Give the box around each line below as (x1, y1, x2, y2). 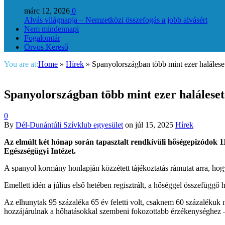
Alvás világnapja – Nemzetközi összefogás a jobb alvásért (24, 16, 207, 25)
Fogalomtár (24, 34, 60, 43)
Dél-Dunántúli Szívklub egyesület (16, 121, 123, 130)
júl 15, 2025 (135, 121, 173, 130)
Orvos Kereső (24, 43, 68, 52)
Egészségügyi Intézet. (4, 147, 76, 156)
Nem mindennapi (24, 25, 79, 34)
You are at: (4, 60, 38, 69)
